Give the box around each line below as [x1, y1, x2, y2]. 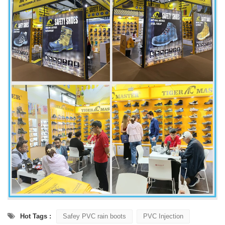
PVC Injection [143, 212, 183, 220]
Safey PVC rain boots [63, 212, 126, 220]
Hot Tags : [18, 212, 53, 220]
